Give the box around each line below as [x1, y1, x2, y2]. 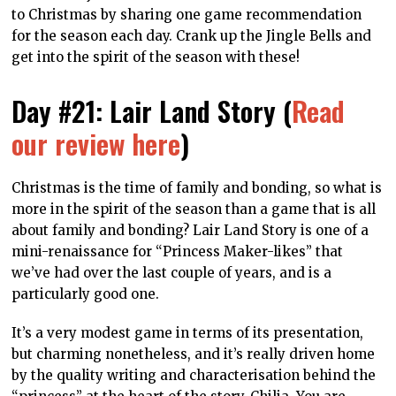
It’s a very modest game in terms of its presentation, [11, 324, 364, 341]
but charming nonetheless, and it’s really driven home [11, 345, 376, 362]
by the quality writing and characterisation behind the [11, 366, 377, 384]
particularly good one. [11, 285, 160, 302]
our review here [11, 122, 181, 164]
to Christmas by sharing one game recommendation [11, 5, 362, 23]
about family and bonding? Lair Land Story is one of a [11, 221, 369, 239]
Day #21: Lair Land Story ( [11, 89, 293, 131]
